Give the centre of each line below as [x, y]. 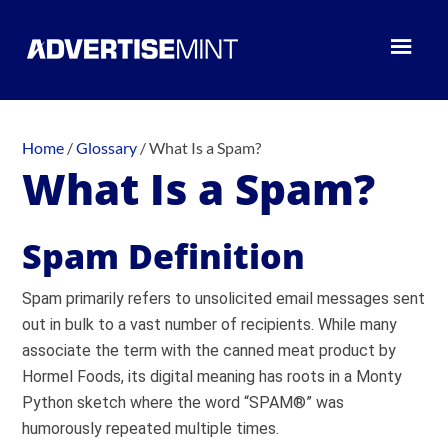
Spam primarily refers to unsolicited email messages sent [224, 298]
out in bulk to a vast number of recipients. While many [210, 324]
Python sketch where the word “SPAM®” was [183, 402]
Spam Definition [164, 256]
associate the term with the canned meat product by [209, 350]
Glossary [107, 147]
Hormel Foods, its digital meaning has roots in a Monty [212, 376]
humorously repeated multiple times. [151, 428]
